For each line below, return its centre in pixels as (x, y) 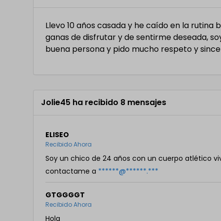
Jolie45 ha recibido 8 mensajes (104, 102)
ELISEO (57, 135)
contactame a (72, 171)
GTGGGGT (65, 195)
